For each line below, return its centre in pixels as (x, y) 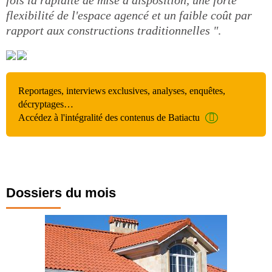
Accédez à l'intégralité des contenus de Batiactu (109, 117)
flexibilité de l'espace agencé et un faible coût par (129, 15)
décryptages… (46, 104)
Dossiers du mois (61, 193)
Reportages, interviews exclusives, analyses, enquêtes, (122, 91)
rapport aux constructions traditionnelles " (112, 30)
